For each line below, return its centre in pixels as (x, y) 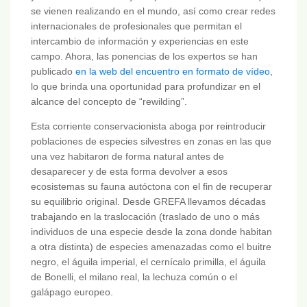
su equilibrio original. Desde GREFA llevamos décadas (148, 202)
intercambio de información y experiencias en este (140, 41)
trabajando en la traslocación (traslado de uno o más (145, 217)
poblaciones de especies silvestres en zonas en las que (151, 142)
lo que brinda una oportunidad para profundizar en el (146, 87)
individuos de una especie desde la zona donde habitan (151, 232)
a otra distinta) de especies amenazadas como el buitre (151, 247)
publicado (53, 72)
